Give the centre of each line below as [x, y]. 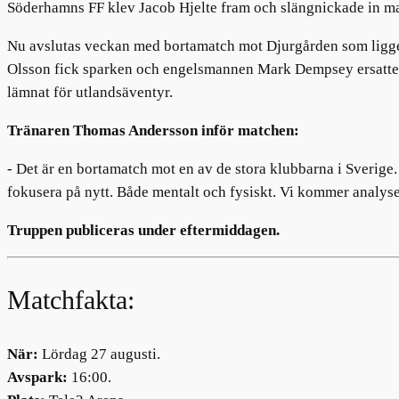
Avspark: [37, 377]
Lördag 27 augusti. [99, 354]
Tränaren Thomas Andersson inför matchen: [153, 130]
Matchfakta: [71, 300]
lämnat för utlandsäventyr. [90, 93]
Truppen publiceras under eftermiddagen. [145, 230]
